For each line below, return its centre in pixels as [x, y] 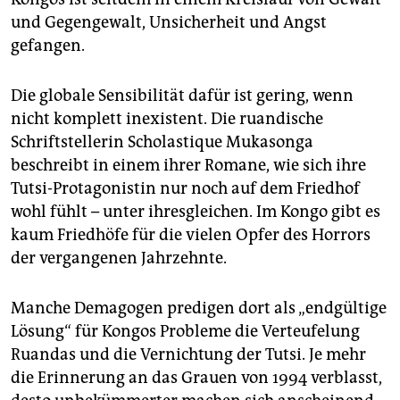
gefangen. [48, 46]
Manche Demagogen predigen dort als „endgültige [199, 308]
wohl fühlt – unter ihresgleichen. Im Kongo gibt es [196, 212]
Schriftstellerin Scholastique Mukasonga [162, 142]
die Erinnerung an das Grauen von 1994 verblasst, [196, 378]
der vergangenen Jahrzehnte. [119, 258]
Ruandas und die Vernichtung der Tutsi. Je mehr [188, 355]
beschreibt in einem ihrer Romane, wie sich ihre [188, 166]
